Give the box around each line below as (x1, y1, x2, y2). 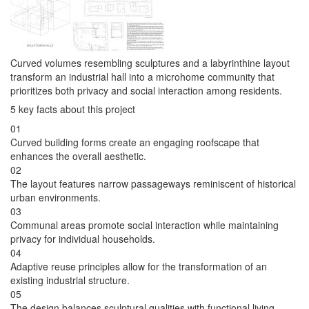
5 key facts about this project (10, 102, 135, 117)
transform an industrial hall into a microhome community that (10, 70, 275, 84)
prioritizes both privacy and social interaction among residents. (10, 83, 282, 98)
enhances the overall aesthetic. (10, 149, 146, 163)
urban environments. (10, 190, 101, 205)
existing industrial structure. (10, 273, 130, 288)
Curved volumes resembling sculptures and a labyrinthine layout (10, 56, 290, 70)
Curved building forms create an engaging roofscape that (10, 135, 259, 150)
